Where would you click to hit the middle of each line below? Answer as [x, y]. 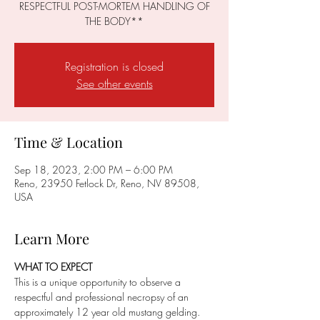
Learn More [52, 238]
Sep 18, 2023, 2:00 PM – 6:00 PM [94, 170]
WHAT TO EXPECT [53, 267]
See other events [114, 84]
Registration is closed [114, 66]
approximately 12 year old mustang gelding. [109, 312]
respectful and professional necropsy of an [103, 297]
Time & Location [69, 142]
